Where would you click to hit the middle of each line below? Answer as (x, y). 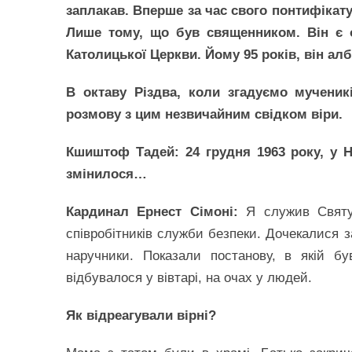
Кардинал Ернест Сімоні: (152, 212)
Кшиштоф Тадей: (123, 152)
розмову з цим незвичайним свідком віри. (204, 114)
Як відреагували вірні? (141, 315)
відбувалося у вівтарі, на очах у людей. (189, 278)
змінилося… (106, 174)
